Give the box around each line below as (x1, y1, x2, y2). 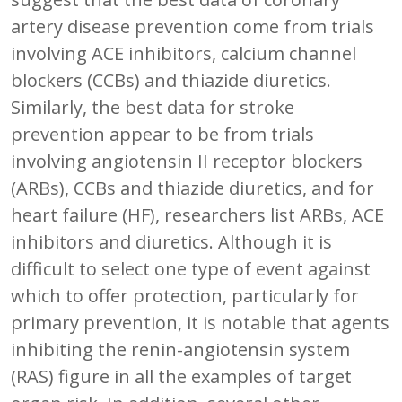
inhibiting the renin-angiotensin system (11, 336, 350, 362)
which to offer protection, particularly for (11, 283, 359, 308)
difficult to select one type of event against (11, 256, 371, 281)
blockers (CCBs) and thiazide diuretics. (11, 67, 331, 92)
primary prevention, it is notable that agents (11, 310, 389, 335)
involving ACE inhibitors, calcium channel (11, 40, 356, 66)
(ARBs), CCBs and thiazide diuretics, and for (11, 175, 374, 200)
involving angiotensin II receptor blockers (11, 148, 363, 173)
